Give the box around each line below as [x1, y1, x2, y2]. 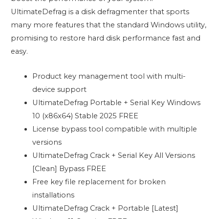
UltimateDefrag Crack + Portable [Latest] [32, 203, 179, 213]
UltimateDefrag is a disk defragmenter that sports [11, 7, 190, 17]
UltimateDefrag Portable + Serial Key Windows [32, 98, 201, 107]
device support [32, 85, 87, 94]
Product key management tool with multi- [32, 71, 186, 81]
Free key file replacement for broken [32, 177, 166, 186]
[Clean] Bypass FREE [32, 164, 107, 173]
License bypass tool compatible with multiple [32, 124, 197, 133]
